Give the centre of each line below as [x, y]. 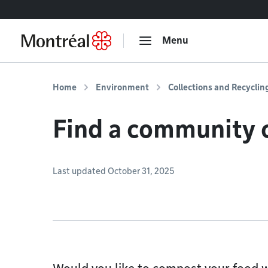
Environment [122, 87]
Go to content [38, 9]
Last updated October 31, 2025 [113, 171]
